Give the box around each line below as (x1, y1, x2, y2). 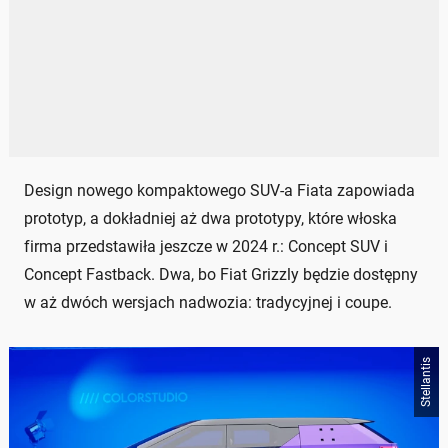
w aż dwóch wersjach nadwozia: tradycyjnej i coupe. (24, 293, 392, 313)
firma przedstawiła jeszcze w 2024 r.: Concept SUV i (24, 237, 388, 257)
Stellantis (419, 357, 433, 408)
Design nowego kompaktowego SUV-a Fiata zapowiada (24, 181, 415, 201)
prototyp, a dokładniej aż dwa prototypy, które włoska (24, 209, 397, 229)
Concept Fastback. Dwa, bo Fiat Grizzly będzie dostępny (24, 265, 418, 285)
